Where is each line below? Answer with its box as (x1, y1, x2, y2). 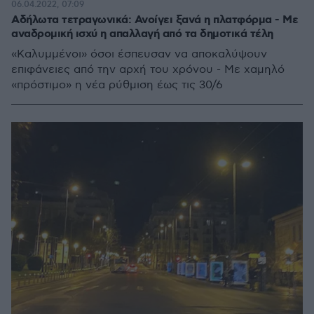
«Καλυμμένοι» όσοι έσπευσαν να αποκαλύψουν (11, 48, 267, 61)
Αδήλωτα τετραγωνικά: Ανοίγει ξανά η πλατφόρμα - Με (11, 13, 298, 27)
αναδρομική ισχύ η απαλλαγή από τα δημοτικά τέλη (11, 27, 273, 41)
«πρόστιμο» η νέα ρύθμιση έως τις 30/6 (11, 78, 223, 92)
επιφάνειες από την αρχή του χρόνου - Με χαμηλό (11, 63, 285, 76)
